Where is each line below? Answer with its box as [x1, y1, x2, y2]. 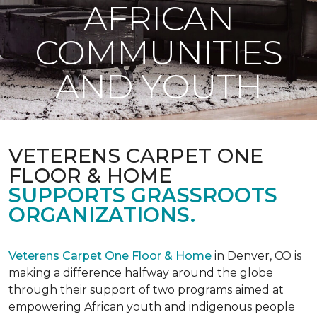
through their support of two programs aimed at [8, 283, 284, 296]
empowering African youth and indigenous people [8, 300, 295, 313]
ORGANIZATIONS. [8, 202, 195, 227]
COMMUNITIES [35, 32, 282, 73]
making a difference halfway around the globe [8, 266, 273, 279]
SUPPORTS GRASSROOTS [8, 183, 277, 207]
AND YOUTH [55, 66, 262, 107]
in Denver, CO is [212, 249, 301, 263]
